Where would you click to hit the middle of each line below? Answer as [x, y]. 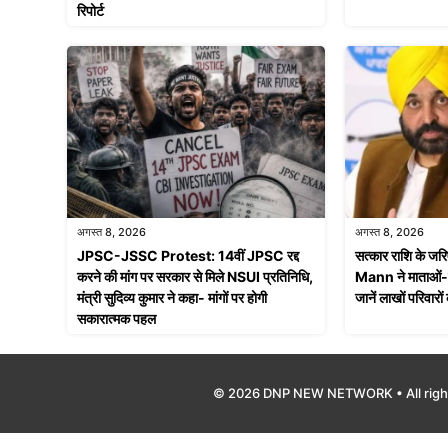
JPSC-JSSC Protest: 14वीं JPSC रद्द [188, 256]
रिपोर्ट [90, 11]
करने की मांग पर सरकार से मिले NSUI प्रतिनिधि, [195, 277]
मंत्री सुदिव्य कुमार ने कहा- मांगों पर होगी [172, 298]
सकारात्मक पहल [116, 319]
